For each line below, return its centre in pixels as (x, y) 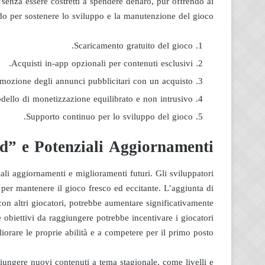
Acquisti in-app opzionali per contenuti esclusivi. (102, 63)
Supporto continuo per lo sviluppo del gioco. (109, 117)
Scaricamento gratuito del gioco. (133, 46)
